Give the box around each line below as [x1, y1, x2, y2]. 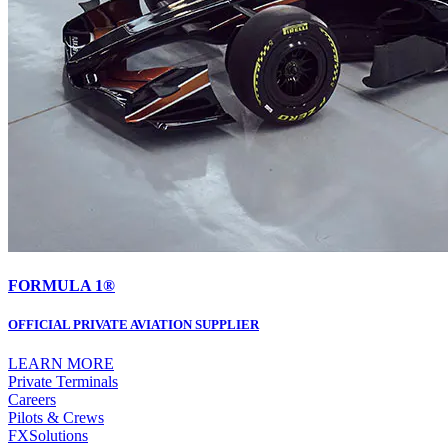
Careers [8, 391, 56, 409]
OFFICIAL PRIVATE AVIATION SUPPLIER [8, 317, 259, 333]
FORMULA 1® [8, 277, 115, 295]
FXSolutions [8, 427, 88, 445]
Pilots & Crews [8, 409, 104, 427]
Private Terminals [8, 373, 118, 391]
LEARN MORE [8, 355, 114, 373]
